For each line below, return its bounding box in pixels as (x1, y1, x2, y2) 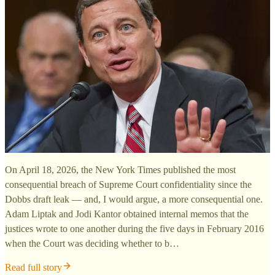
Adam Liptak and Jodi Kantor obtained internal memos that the (5, 209, 249, 220)
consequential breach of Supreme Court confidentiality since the (5, 179, 252, 190)
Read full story (5, 262, 62, 273)
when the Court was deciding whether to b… (5, 238, 179, 249)
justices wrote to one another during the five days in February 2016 (5, 223, 264, 234)
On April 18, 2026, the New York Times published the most (5, 165, 236, 176)
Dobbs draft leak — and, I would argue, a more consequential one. (5, 194, 263, 205)
